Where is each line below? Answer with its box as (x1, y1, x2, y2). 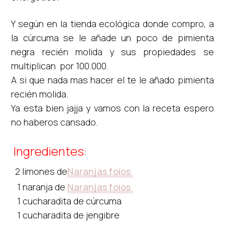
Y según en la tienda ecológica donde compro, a (11, 17, 214, 30)
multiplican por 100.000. (11, 59, 109, 72)
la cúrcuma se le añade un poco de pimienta (11, 31, 214, 44)
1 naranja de (11, 180, 68, 193)
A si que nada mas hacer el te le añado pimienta (11, 73, 214, 86)
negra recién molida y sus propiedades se (11, 45, 214, 58)
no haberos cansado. (11, 116, 98, 128)
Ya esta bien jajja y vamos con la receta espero (11, 101, 214, 114)
